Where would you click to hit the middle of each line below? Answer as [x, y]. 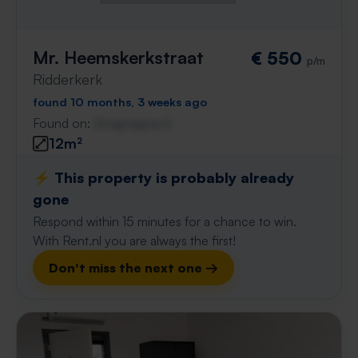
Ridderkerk [68, 79]
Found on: [63, 123]
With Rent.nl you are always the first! [134, 241]
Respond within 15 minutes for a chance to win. [165, 221]
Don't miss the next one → [133, 268]
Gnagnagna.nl [132, 123]
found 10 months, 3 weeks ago [120, 101]
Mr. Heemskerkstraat [118, 57]
